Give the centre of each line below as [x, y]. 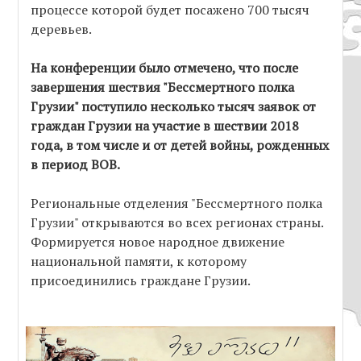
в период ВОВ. [76, 165]
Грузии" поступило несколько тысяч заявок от [174, 107]
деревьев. [62, 29]
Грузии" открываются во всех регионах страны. [177, 223]
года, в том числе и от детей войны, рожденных [180, 145]
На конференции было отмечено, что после [165, 68]
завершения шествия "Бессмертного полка [163, 87]
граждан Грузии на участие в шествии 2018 [165, 126]
